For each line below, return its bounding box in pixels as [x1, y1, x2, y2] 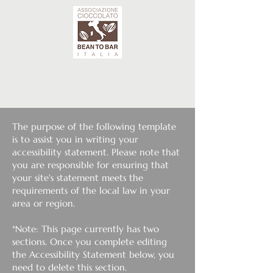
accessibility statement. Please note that [12, 146, 180, 158]
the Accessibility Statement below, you [12, 249, 174, 260]
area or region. [12, 197, 75, 209]
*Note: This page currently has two [12, 223, 159, 235]
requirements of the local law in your [12, 185, 170, 196]
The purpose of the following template [12, 121, 176, 132]
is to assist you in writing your [12, 133, 138, 145]
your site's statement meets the [12, 172, 143, 183]
